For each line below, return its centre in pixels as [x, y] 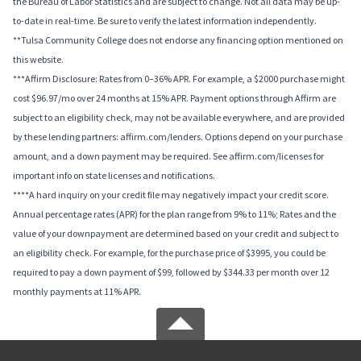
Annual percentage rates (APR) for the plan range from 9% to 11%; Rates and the [174, 214]
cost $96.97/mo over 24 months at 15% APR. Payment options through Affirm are [174, 98]
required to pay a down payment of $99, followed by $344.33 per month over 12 [171, 272]
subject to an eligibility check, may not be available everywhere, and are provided [179, 118]
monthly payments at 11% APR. [77, 292]
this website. [38, 60]
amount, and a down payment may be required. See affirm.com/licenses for [168, 156]
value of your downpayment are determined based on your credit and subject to [176, 234]
